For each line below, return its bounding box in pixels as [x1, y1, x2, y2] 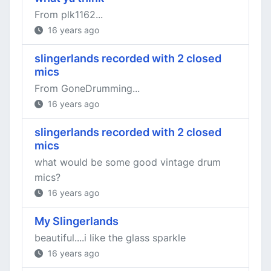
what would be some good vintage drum [34, 156, 221, 168]
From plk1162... [34, 8, 103, 21]
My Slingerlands [34, 215, 119, 227]
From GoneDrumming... [34, 82, 140, 94]
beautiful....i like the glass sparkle [34, 232, 186, 244]
